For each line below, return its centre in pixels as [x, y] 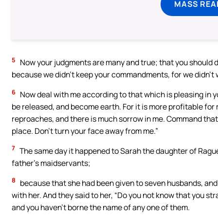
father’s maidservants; [51, 163]
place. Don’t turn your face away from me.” [85, 131]
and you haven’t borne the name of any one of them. [101, 207]
